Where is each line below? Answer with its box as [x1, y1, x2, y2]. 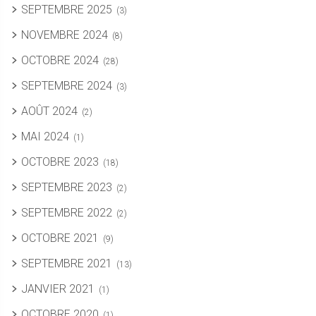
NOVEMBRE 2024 [21, 28, 108, 42]
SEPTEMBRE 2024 [21, 79, 112, 93]
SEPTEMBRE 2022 [21, 206, 112, 220]
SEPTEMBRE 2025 [21, 3, 112, 17]
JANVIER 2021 [21, 282, 95, 296]
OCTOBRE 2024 [21, 54, 99, 68]
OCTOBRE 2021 [21, 231, 99, 245]
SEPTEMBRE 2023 [21, 181, 112, 195]
